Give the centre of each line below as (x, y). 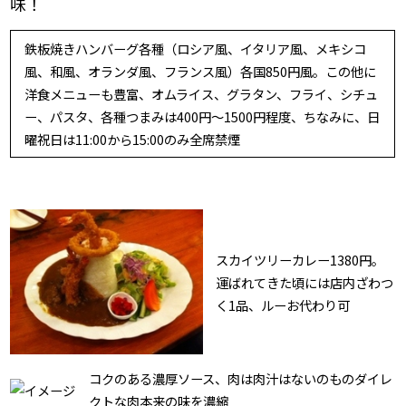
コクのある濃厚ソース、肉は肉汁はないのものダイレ (240, 379)
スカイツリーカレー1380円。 (300, 259)
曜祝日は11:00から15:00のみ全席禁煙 (132, 139)
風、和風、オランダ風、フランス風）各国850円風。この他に (200, 71)
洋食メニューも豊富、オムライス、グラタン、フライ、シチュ (201, 93)
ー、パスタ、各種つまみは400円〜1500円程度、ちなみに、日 (202, 116)
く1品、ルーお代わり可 (283, 304)
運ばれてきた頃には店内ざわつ (305, 282)
